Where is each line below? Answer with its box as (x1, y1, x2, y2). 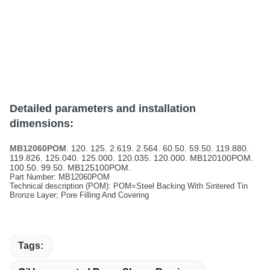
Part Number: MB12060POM (10, 172, 110, 181)
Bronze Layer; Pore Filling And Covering (10, 190, 149, 199)
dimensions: (10, 118, 74, 130)
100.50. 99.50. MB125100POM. (10, 163, 131, 172)
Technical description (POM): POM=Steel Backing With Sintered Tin (10, 181, 248, 190)
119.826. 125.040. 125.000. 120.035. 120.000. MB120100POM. (10, 153, 253, 163)
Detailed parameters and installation (10, 102, 196, 115)
